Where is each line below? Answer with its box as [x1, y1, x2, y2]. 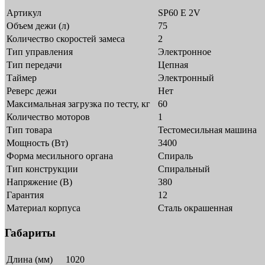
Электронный [158, 72, 214, 83]
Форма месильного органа [7, 150, 113, 161]
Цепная [158, 59, 188, 70]
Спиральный [158, 163, 210, 174]
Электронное [158, 46, 211, 57]
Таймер [7, 72, 37, 83]
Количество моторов [7, 111, 90, 122]
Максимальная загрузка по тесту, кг [7, 98, 150, 109]
